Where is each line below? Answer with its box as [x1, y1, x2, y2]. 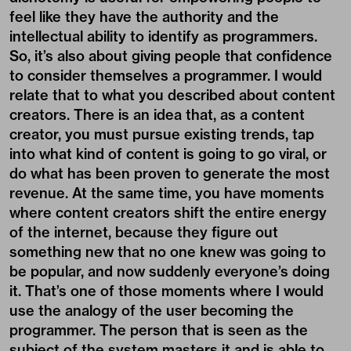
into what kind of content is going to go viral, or [9, 145, 327, 164]
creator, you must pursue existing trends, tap [9, 125, 314, 144]
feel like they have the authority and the [9, 8, 279, 27]
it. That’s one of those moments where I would [9, 282, 324, 301]
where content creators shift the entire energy [9, 204, 327, 223]
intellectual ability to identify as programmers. [9, 27, 317, 46]
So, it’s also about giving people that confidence [9, 47, 332, 66]
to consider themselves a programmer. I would [9, 67, 322, 85]
